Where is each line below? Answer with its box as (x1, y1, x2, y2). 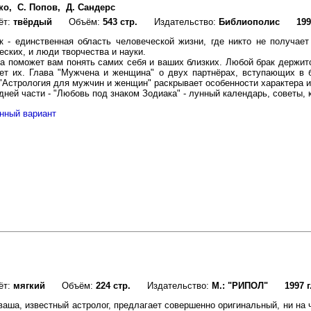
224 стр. (96, 280, 131, 292)
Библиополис (219, 17, 280, 28)
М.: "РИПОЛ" (212, 280, 268, 292)
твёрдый (13, 17, 52, 28)
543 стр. (103, 17, 137, 28)
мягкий (13, 280, 45, 292)
